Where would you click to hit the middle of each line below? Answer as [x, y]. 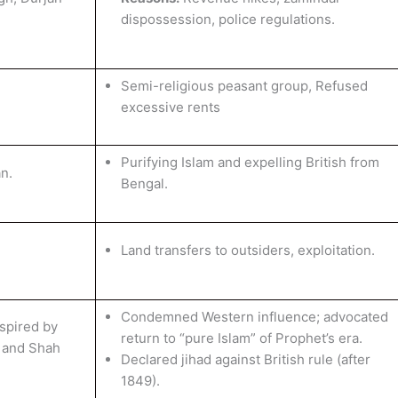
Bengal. [144, 183]
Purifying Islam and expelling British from [250, 162]
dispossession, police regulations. [227, 19]
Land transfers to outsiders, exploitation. [247, 250]
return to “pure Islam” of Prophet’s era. [241, 338]
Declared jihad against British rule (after [245, 359]
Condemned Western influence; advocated [254, 317]
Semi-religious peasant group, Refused [244, 86]
